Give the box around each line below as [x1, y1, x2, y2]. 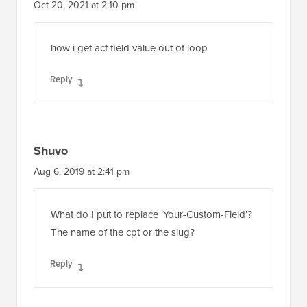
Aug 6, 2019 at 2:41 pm [34, 132, 130, 145]
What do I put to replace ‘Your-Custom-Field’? [51, 174, 252, 188]
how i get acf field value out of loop [51, 8, 208, 22]
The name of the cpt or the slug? [51, 192, 195, 206]
